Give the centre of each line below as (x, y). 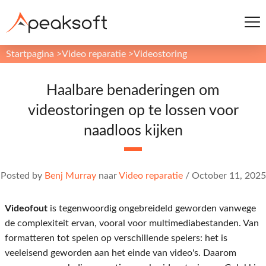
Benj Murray (70, 176)
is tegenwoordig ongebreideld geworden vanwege (152, 208)
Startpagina (30, 54)
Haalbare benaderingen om (133, 91)
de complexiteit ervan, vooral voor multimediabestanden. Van (132, 223)
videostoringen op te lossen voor (133, 111)
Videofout (26, 208)
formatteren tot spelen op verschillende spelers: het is (116, 238)
